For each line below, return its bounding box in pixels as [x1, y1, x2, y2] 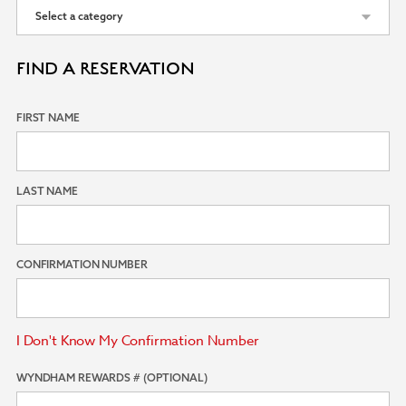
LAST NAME [15, 184, 78, 198]
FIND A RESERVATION [15, 59, 195, 79]
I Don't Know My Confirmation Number [15, 331, 259, 351]
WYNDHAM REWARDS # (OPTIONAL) [15, 371, 208, 384]
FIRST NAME [15, 111, 80, 124]
